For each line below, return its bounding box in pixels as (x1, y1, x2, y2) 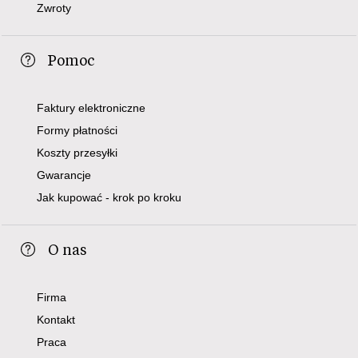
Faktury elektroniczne (37, 101, 146, 114)
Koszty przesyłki (37, 145, 118, 159)
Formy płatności (37, 123, 118, 137)
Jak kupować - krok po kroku (37, 190, 182, 204)
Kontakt (37, 312, 76, 326)
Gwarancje (37, 168, 92, 181)
